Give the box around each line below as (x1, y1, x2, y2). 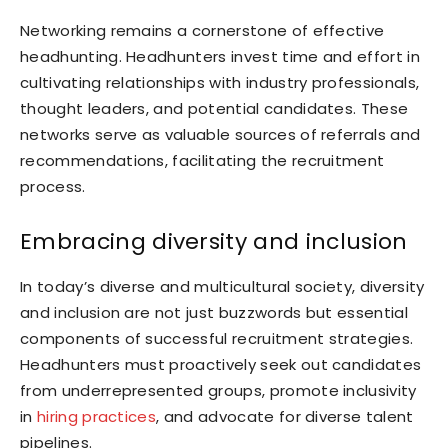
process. (20, 175, 86, 197)
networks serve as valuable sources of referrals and (20, 123, 421, 145)
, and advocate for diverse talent (156, 405, 414, 427)
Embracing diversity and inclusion (20, 225, 408, 257)
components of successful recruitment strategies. (20, 327, 414, 349)
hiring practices (36, 405, 157, 427)
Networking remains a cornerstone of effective (20, 19, 385, 41)
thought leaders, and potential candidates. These (20, 97, 409, 119)
